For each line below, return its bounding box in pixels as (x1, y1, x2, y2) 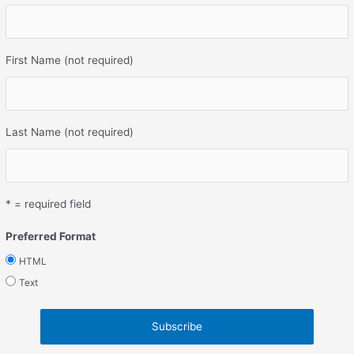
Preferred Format (6, 229, 96, 243)
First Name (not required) (6, 53, 134, 66)
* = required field (6, 197, 92, 210)
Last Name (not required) (6, 125, 134, 138)
